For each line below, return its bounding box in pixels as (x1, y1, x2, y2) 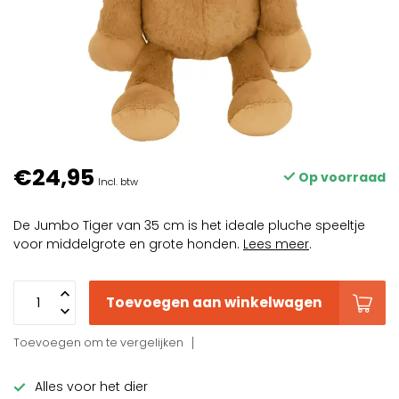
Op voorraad (296, 168, 386, 186)
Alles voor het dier (35, 378, 148, 395)
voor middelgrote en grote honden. (13, 235, 243, 253)
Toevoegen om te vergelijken (13, 335, 183, 350)
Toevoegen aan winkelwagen (106, 293, 322, 312)
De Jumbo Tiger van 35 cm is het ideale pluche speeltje (13, 216, 365, 234)
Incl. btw (98, 175, 138, 189)
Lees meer (243, 235, 309, 253)
